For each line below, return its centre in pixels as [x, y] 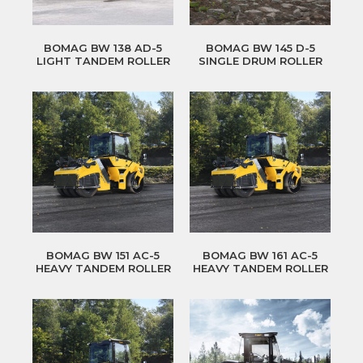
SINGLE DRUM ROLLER [260, 61]
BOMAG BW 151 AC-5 [103, 256]
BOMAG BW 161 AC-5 [260, 256]
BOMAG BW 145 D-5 [260, 48]
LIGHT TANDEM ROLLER [103, 61]
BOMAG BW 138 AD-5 [103, 48]
